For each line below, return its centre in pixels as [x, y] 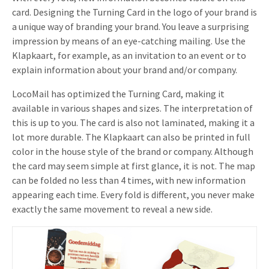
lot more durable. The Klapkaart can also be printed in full [131, 137]
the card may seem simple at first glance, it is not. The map [134, 166]
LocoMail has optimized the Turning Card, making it [118, 94]
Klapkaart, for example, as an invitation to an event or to [129, 56]
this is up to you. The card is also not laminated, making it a [133, 123]
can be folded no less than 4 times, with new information [129, 180]
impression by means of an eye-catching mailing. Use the [129, 41]
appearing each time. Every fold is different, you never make [133, 195]
